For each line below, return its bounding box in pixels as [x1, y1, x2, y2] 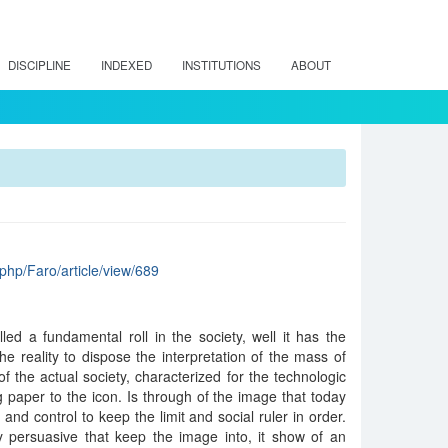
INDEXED [101, 57, 152, 73]
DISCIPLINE [8, 57, 71, 73]
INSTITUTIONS [182, 57, 261, 73]
